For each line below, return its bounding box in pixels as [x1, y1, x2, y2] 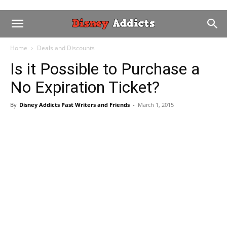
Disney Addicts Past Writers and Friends [19, 101, 130, 108]
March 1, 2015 [138, 101, 174, 108]
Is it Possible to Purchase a [10, 59, 200, 79]
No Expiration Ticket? [10, 78, 160, 97]
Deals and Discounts [37, 44, 95, 52]
